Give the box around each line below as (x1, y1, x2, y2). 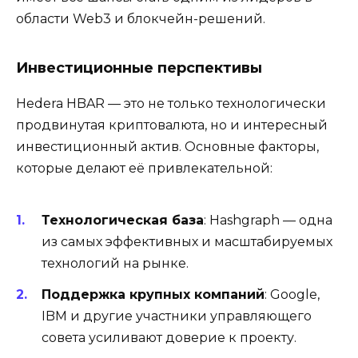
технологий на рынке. (42, 256, 189, 272)
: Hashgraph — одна (204, 213, 332, 229)
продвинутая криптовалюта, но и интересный (16, 117, 328, 133)
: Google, (265, 286, 320, 302)
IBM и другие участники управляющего (42, 308, 312, 324)
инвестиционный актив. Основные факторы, (16, 139, 319, 155)
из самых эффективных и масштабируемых (42, 234, 332, 250)
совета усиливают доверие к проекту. (42, 329, 296, 345)
